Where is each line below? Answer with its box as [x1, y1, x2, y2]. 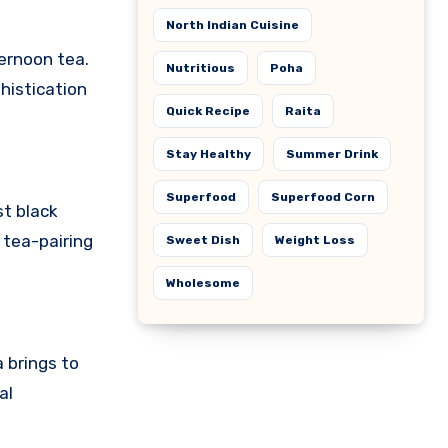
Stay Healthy [166, 147, 251, 161]
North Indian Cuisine [166, 18, 299, 32]
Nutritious [166, 61, 235, 75]
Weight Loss [275, 233, 355, 247]
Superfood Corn [271, 190, 375, 204]
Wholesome [166, 276, 240, 290]
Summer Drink [286, 147, 378, 161]
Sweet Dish [166, 233, 240, 247]
